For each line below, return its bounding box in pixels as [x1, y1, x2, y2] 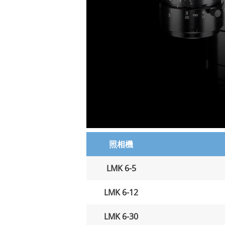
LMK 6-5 [106, 162, 136, 174]
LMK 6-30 [104, 210, 138, 222]
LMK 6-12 [104, 186, 138, 198]
